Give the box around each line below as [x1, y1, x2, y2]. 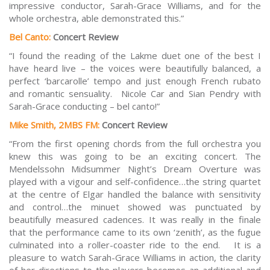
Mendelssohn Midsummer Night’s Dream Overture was [9, 163, 261, 175]
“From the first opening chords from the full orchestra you [9, 137, 261, 150]
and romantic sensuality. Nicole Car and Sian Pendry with [9, 87, 261, 100]
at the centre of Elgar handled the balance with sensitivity [9, 188, 261, 201]
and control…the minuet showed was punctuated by [9, 201, 261, 213]
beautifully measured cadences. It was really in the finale [9, 213, 261, 226]
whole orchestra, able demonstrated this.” [9, 12, 184, 25]
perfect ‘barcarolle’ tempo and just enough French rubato [9, 75, 261, 87]
